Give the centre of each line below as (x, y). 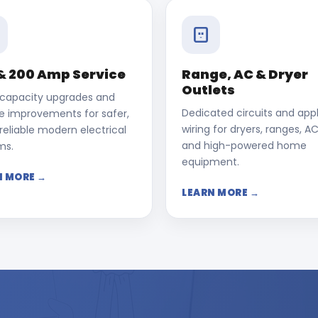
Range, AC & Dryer (245, 74)
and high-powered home (244, 146)
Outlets (208, 90)
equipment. (210, 162)
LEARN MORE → (220, 193)
